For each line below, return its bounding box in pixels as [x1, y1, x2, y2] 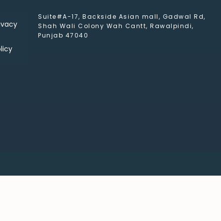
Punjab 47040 [38, 31, 89, 40]
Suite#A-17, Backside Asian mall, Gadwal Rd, [38, 12, 206, 21]
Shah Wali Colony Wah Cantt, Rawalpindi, [38, 22, 194, 31]
